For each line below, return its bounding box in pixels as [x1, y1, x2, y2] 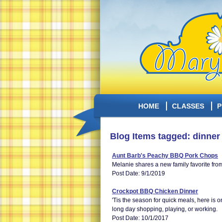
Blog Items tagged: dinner [110, 131, 220, 141]
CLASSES [171, 102, 204, 110]
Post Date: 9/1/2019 [112, 170, 165, 177]
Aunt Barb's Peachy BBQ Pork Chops [112, 152, 218, 159]
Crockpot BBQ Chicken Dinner [112, 188, 198, 195]
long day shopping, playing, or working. [112, 206, 218, 213]
